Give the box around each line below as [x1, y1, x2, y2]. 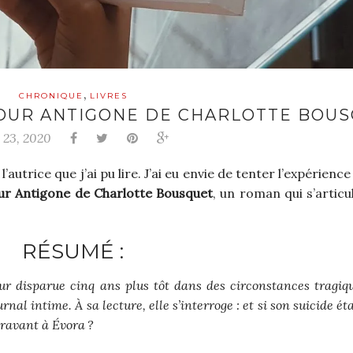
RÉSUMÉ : [22, 239, 124, 265]
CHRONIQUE [18, 91, 84, 102]
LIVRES [89, 91, 128, 102]
